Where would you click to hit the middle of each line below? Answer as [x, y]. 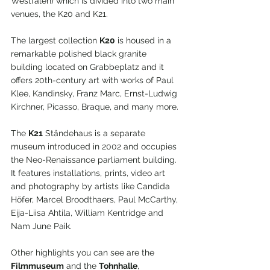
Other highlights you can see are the [84, 253]
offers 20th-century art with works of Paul [93, 80]
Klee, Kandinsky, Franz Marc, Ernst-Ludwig [95, 94]
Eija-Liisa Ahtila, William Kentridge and [88, 213]
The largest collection [55, 41]
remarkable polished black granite [80, 54]
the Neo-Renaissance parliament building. [95, 160]
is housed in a [144, 41]
